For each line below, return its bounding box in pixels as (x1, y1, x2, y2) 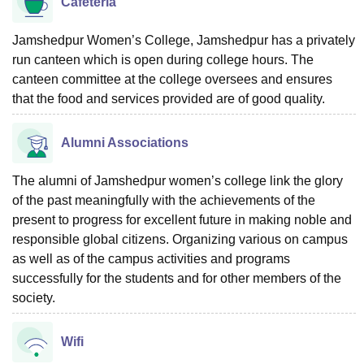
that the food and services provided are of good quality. (12, 91, 325, 106)
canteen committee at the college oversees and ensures (12, 71, 332, 86)
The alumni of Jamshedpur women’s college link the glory (12, 173, 343, 188)
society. (12, 290, 55, 305)
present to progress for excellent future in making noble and (12, 212, 352, 227)
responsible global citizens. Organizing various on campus (12, 232, 348, 246)
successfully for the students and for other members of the (12, 271, 341, 285)
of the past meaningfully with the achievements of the (12, 193, 315, 207)
